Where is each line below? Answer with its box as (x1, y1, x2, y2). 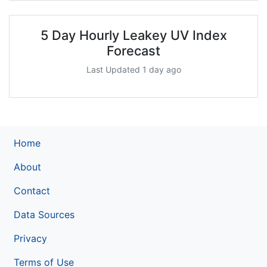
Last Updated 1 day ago (86, 64, 181, 74)
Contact (14, 184, 50, 197)
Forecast (107, 42, 160, 58)
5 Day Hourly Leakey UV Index (40, 27, 227, 43)
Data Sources (14, 208, 74, 221)
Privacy (14, 232, 47, 244)
